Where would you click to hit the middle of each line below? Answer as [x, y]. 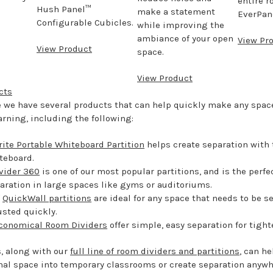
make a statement [176, 11]
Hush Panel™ [64, 9]
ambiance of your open [185, 38]
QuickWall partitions [47, 198]
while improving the [181, 25]
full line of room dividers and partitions [155, 251]
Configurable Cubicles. [85, 22]
